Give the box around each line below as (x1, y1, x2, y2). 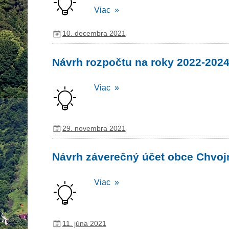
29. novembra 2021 (62, 124, 126, 132)
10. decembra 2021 (62, 29, 126, 38)
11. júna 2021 (62, 219, 106, 227)
